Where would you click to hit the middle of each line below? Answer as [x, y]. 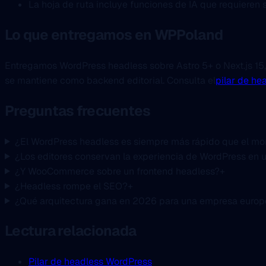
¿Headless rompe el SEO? [71, 186]
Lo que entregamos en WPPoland [114, 34]
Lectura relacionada [71, 231]
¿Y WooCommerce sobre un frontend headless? [117, 171]
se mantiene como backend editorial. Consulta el [110, 80]
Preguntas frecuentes [78, 110]
